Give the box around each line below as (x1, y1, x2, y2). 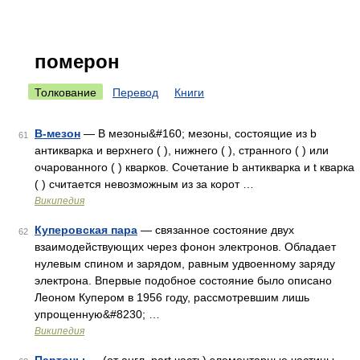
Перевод (112, 86, 158, 99)
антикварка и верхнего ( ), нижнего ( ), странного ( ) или (35, 144, 329, 157)
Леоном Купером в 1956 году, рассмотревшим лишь (35, 291, 309, 304)
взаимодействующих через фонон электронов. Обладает (35, 240, 336, 253)
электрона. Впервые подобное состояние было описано (35, 274, 332, 287)
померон (35, 51, 120, 72)
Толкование (35, 86, 96, 99)
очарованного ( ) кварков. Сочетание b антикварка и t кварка (35, 161, 354, 174)
